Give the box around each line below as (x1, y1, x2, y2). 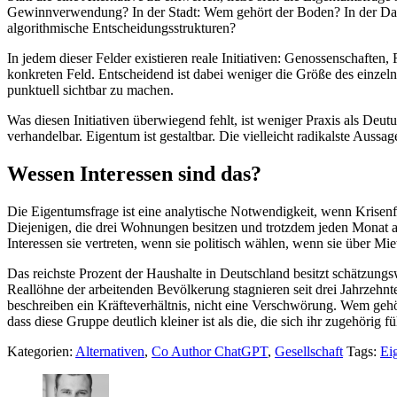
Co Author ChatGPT (152, 343, 268, 359)
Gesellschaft (275, 343, 343, 359)
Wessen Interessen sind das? (7, 161, 261, 185)
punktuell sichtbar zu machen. (7, 82, 174, 97)
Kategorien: (7, 343, 75, 359)
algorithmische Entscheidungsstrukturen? (7, 19, 236, 35)
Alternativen (75, 343, 144, 359)
